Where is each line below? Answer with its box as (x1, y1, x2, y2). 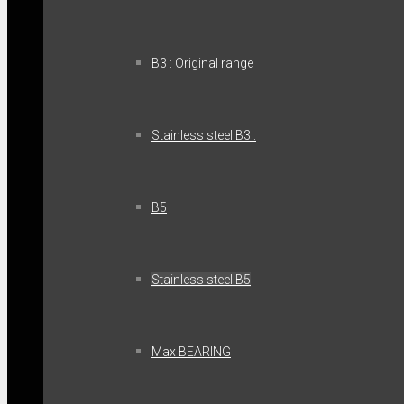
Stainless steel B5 (151, 272, 251, 287)
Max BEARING (151, 344, 231, 359)
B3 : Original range (151, 56, 253, 70)
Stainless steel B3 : (151, 128, 256, 142)
